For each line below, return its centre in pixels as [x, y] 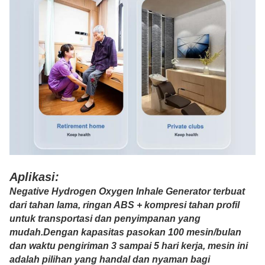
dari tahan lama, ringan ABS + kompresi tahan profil [125, 205]
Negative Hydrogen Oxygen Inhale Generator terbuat [127, 192]
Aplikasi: [34, 177]
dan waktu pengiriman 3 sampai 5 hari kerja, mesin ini [129, 246]
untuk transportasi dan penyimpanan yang [105, 219]
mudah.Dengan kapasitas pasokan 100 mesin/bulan [125, 232]
